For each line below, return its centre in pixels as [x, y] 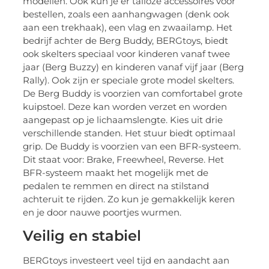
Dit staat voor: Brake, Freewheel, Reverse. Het [124, 159]
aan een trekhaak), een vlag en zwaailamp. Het [128, 27]
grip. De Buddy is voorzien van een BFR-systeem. [132, 146]
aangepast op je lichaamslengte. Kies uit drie [123, 119]
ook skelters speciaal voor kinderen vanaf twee [127, 53]
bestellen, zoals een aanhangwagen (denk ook [126, 14]
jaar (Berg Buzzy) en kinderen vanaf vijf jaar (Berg [134, 67]
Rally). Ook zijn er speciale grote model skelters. [129, 80]
